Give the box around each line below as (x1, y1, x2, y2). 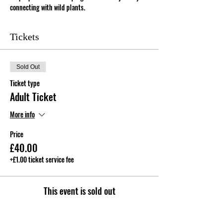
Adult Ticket (10, 89, 56, 104)
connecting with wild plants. (10, 1, 85, 12)
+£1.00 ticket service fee (10, 154, 74, 165)
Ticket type (10, 77, 40, 88)
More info (10, 109, 35, 119)
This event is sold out (43, 184, 115, 197)
